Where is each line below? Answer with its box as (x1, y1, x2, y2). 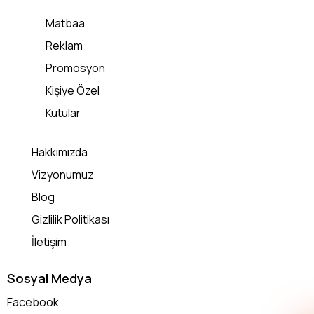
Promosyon (46, 60, 105, 76)
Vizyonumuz (32, 166, 94, 182)
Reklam (46, 38, 83, 54)
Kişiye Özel (46, 83, 100, 99)
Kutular (46, 105, 81, 121)
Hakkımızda (32, 144, 88, 160)
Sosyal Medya (7, 270, 92, 287)
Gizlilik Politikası (32, 211, 109, 227)
